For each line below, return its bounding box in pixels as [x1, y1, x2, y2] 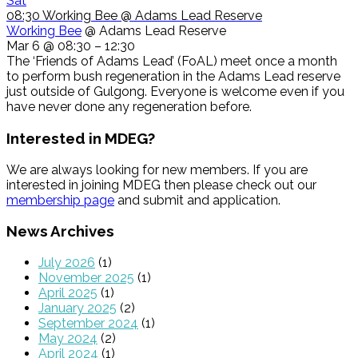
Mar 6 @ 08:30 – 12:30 [6, 38, 135, 54]
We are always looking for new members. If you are [6, 161, 308, 177]
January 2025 [38, 300, 117, 316]
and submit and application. [114, 192, 280, 208]
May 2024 [38, 331, 97, 346]
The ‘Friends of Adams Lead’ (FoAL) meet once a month [6, 54, 337, 70]
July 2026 [38, 255, 95, 270]
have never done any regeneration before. [6, 99, 252, 115]
